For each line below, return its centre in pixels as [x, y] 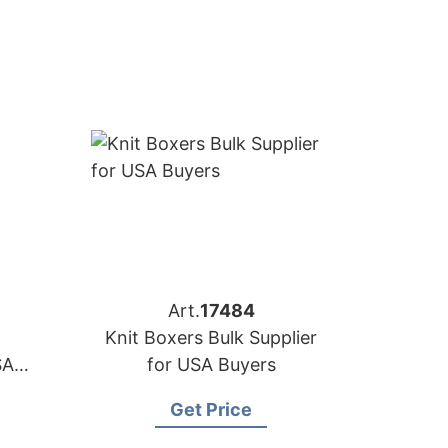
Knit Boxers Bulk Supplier [211, 337]
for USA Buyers [211, 364]
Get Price [211, 409]
